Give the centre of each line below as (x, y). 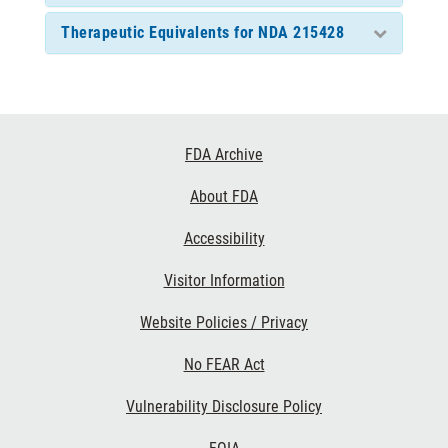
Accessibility (224, 238)
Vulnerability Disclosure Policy (224, 406)
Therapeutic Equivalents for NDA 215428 (202, 32)
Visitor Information (224, 280)
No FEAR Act (224, 364)
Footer (37, 148)
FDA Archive (224, 154)
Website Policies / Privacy (224, 322)
